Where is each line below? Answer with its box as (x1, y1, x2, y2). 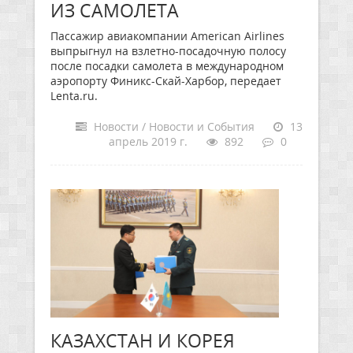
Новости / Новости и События (91, 119, 255, 134)
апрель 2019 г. (109, 134, 188, 149)
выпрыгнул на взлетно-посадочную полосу (50, 43, 286, 58)
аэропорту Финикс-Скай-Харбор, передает (50, 73, 281, 88)
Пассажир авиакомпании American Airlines (50, 28, 284, 43)
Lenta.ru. (50, 88, 98, 103)
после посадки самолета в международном (50, 58, 284, 73)
